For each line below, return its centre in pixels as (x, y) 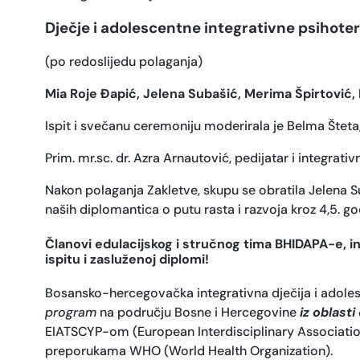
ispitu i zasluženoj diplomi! (127, 260)
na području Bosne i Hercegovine (198, 313)
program (71, 313)
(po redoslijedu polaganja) (124, 61)
